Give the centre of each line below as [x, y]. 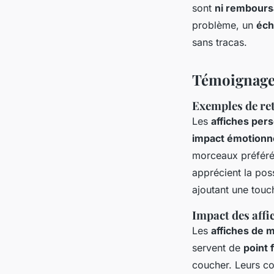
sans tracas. [220, 42]
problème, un [224, 25]
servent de [218, 247]
